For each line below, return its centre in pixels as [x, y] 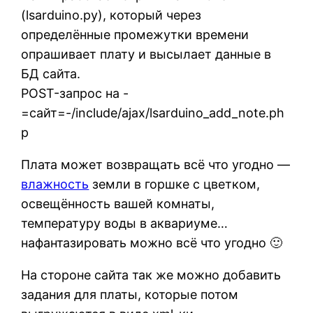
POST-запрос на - [75, 94]
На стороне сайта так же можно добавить [151, 275]
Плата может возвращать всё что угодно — [156, 165]
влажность [55, 184]
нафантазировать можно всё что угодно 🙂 [152, 243]
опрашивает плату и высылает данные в [146, 54]
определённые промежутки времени [135, 35]
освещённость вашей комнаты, [118, 204]
